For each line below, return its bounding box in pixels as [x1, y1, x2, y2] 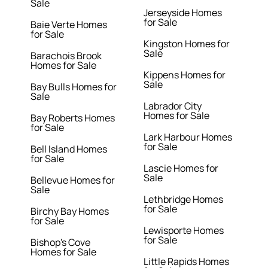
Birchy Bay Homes [31, 205, 109, 218]
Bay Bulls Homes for [31, 80, 117, 94]
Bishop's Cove [31, 236, 91, 249]
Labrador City [143, 99, 202, 113]
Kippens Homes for [143, 68, 226, 82]
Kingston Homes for [143, 37, 230, 51]
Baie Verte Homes [31, 18, 108, 32]
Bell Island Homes [31, 142, 108, 156]
